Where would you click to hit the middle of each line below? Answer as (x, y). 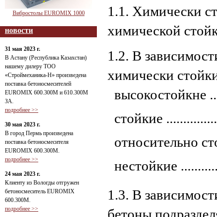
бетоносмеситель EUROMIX (40, 191)
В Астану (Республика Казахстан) (46, 58)
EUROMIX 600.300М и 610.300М (46, 93)
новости (19, 30)
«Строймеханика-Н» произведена (46, 75)
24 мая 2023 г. (23, 174)
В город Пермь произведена (39, 133)
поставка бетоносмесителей (38, 84)
